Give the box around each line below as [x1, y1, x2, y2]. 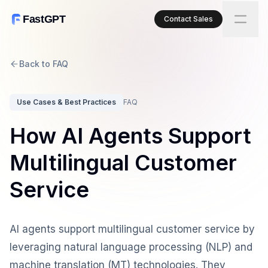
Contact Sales [164, 14, 213, 23]
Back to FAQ [19, 59, 68, 69]
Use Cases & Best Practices [17, 98, 116, 106]
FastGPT [23, 13, 66, 25]
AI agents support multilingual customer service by [10, 223, 255, 235]
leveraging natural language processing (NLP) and [10, 241, 252, 253]
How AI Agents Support [10, 123, 251, 149]
